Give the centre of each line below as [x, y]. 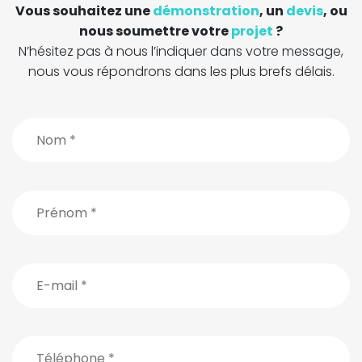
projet [252, 31]
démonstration [206, 11]
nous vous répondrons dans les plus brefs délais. [181, 72]
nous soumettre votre [155, 31]
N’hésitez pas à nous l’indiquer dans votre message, [181, 51]
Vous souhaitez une [84, 11]
